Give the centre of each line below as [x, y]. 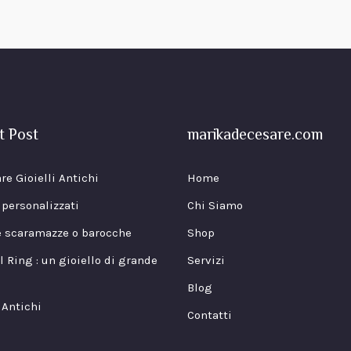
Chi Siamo [215, 206]
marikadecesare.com [255, 136]
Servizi [206, 261]
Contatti [210, 315]
